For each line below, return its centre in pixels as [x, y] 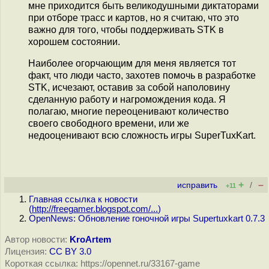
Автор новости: [36, 240]
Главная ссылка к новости [83, 199]
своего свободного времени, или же [109, 124]
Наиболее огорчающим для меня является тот [132, 64]
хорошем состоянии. [74, 42]
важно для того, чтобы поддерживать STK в [126, 30]
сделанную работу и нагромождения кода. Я [127, 100]
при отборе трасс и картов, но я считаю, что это [134, 18]
